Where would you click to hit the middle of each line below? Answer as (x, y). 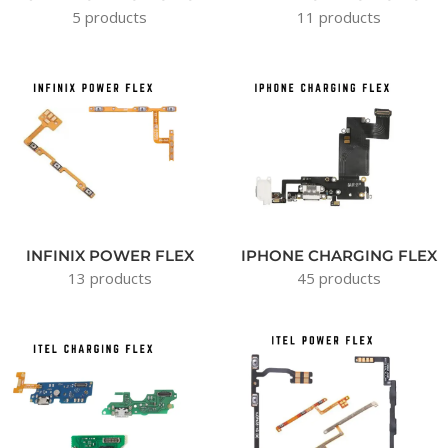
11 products (338, 17)
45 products (338, 278)
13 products (109, 278)
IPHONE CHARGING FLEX (338, 256)
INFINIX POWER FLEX (109, 256)
